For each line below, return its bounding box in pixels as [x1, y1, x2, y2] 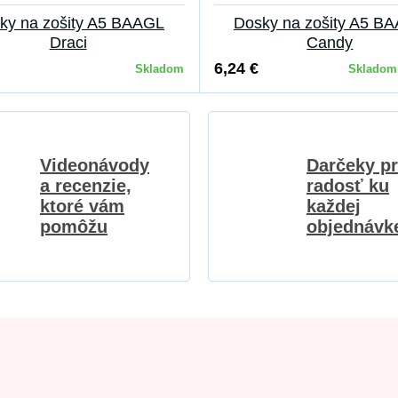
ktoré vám [40, 196, 124, 216]
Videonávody [40, 155, 149, 175]
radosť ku [306, 176, 389, 195]
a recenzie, [40, 176, 131, 195]
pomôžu [40, 217, 107, 236]
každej [306, 196, 361, 216]
